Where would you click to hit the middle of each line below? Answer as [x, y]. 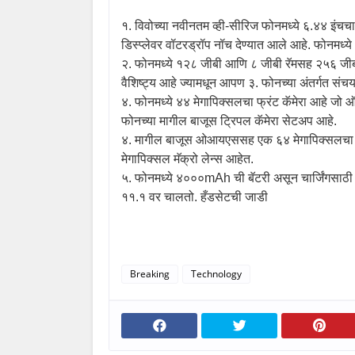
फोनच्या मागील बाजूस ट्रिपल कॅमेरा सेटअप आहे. [229, 120]
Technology [216, 273]
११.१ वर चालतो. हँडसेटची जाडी [195, 197]
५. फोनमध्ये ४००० [163, 177]
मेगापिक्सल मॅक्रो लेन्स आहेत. [187, 158]
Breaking [150, 273]
